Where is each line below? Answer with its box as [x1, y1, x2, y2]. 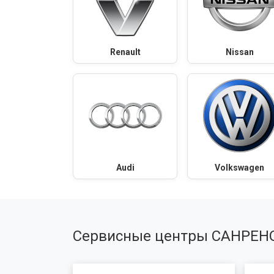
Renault [109, 46, 141, 57]
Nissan [225, 46, 254, 57]
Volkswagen [215, 162, 264, 172]
